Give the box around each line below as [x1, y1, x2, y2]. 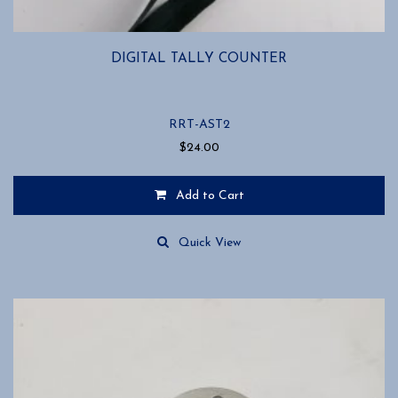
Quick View [179, 236, 241, 251]
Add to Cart [175, 189, 244, 203]
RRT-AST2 [168, 118, 230, 132]
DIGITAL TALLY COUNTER [111, 51, 287, 66]
